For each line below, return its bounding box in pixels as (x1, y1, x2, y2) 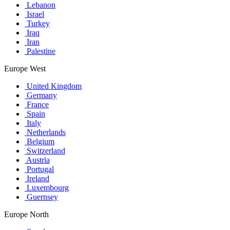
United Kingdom (25, 81, 82, 90)
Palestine (25, 46, 55, 55)
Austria (25, 155, 50, 164)
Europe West (4, 64, 46, 73)
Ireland (25, 174, 49, 183)
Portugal (25, 164, 54, 174)
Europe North (4, 209, 49, 219)
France (25, 100, 49, 109)
